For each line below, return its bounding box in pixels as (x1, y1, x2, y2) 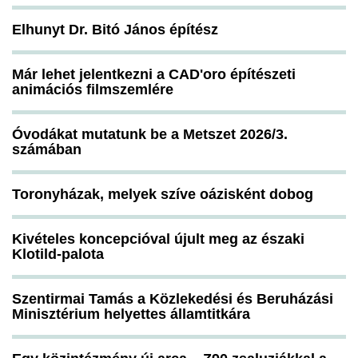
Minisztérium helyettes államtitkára (12, 306, 250, 323)
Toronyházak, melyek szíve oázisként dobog (12, 186, 313, 203)
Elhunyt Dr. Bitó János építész (12, 22, 218, 38)
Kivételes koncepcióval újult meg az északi (12, 231, 304, 248)
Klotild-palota (12, 246, 104, 263)
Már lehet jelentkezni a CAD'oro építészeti (12, 66, 296, 83)
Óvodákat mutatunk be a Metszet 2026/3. (12, 126, 288, 143)
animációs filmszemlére (12, 82, 173, 98)
